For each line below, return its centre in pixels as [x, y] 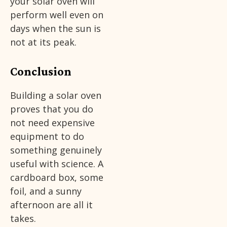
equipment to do [47, 137]
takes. [23, 219]
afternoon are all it [51, 205]
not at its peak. [43, 42]
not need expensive [52, 123]
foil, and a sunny [46, 191]
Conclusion [41, 71]
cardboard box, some [57, 178]
